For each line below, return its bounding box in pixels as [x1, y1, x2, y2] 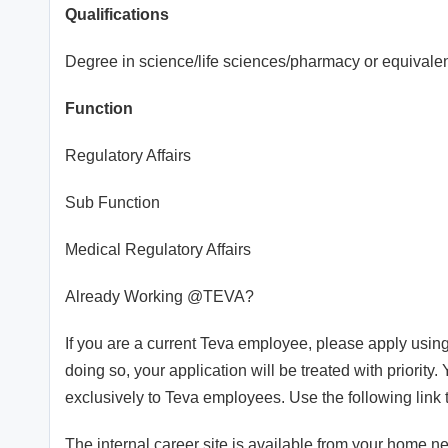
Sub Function [65, 194, 160, 212]
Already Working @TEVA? [65, 288, 254, 306]
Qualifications [65, 6, 169, 24]
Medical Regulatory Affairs [65, 241, 251, 259]
